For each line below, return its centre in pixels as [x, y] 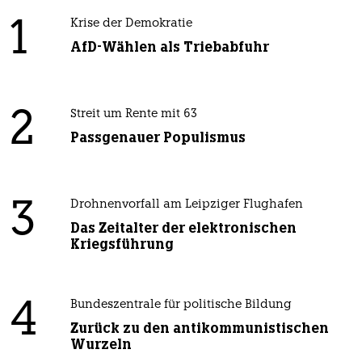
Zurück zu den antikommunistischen [199, 328]
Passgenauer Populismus [158, 138]
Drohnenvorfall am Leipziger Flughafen [186, 205]
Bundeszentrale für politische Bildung [181, 305]
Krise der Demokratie [131, 24]
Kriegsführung [122, 244]
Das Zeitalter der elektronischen [183, 228]
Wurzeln [101, 345]
